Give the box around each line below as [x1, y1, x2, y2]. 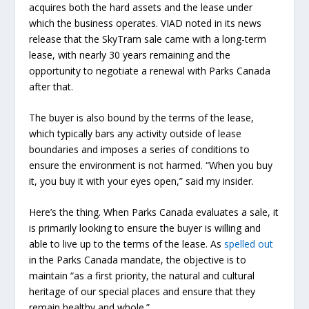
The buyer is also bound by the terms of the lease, [29, 111, 255, 125]
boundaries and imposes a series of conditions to [29, 143, 250, 157]
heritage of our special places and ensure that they [29, 285, 256, 299]
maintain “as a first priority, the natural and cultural [29, 269, 255, 283]
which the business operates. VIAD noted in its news [29, 16, 262, 30]
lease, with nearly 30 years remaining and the [29, 48, 231, 61]
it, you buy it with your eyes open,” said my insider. [29, 175, 255, 188]
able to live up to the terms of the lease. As [29, 237, 225, 251]
